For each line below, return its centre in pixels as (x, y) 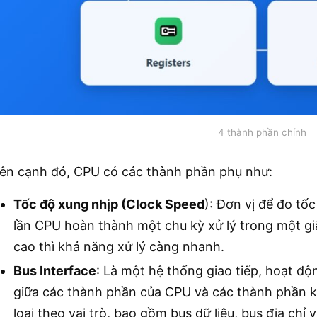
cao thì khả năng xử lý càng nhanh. (119, 246)
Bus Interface (55, 270)
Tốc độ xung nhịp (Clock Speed (109, 204)
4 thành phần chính (262, 133)
